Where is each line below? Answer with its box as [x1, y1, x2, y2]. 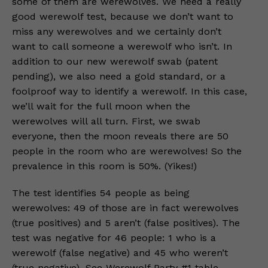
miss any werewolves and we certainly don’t [12, 26, 221, 37]
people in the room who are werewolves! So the [12, 145, 242, 157]
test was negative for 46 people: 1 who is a [12, 232, 216, 243]
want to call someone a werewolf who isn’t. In [12, 41, 232, 52]
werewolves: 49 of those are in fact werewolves [12, 202, 239, 214]
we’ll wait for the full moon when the [12, 100, 190, 112]
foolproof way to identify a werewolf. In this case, [12, 86, 247, 97]
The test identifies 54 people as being [12, 187, 190, 199]
